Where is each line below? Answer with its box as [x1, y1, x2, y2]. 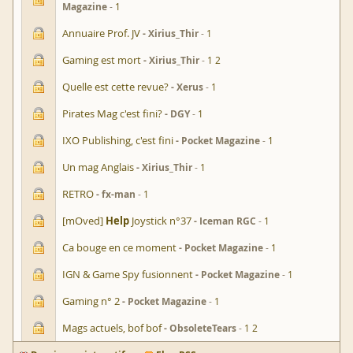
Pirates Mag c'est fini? [62, 106, 162, 121]
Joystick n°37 [129, 214, 191, 229]
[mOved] [62, 214, 106, 229]
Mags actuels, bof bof [62, 321, 162, 336]
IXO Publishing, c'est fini [62, 133, 173, 148]
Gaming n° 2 [62, 294, 120, 309]
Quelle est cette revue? [62, 80, 169, 95]
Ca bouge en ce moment [62, 240, 176, 255]
